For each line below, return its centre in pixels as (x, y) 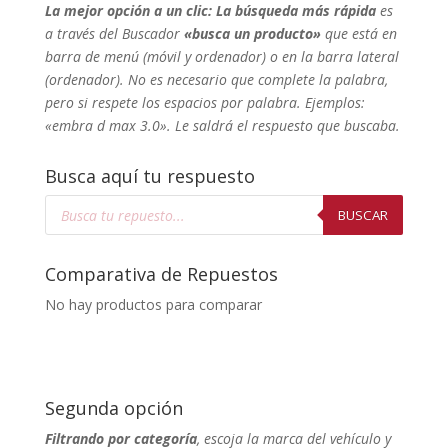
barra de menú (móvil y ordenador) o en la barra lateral (221, 57)
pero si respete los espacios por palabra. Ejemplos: (204, 103)
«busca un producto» (250, 34)
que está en (358, 34)
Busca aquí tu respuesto (149, 176)
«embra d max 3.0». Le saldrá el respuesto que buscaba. (222, 126)
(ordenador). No (95, 80)
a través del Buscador (112, 34)
